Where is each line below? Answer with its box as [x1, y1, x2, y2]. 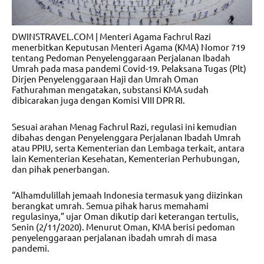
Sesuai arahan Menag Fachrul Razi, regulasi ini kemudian [12, 120, 237, 132]
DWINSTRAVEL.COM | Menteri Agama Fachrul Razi [12, 31, 211, 42]
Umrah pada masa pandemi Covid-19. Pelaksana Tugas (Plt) [12, 62, 246, 74]
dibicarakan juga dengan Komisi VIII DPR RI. [12, 94, 185, 106]
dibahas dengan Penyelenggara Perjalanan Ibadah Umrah [12, 131, 241, 143]
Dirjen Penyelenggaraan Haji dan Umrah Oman [12, 73, 199, 85]
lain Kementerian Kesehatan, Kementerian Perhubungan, [12, 152, 240, 164]
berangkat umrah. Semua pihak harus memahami [12, 199, 209, 211]
